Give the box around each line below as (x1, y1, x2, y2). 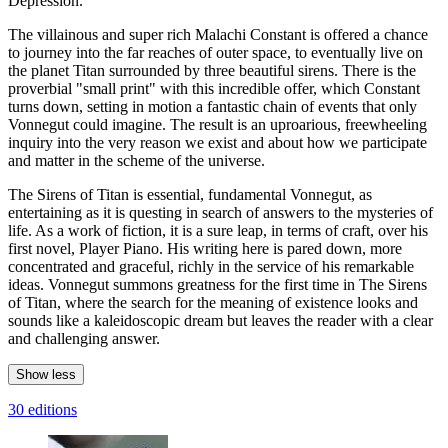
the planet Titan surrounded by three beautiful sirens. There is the (8, 61, 416, 79)
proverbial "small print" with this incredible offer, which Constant (8, 79, 420, 97)
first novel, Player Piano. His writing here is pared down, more (8, 239, 402, 257)
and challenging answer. (8, 329, 160, 347)
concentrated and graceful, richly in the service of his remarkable (8, 257, 414, 275)
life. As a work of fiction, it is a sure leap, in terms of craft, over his (8, 221, 428, 239)
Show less (16, 366, 76, 382)
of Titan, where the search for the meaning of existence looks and (8, 293, 418, 311)
